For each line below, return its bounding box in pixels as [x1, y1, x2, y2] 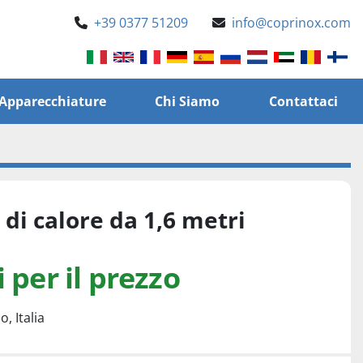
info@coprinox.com [232, 14, 351, 32]
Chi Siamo [163, 92, 220, 110]
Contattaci [276, 92, 338, 110]
